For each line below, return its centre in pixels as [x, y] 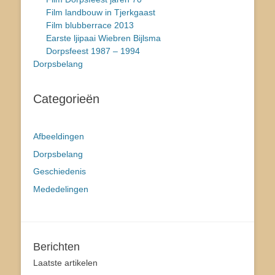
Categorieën [66, 99]
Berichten [56, 246]
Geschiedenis [60, 172]
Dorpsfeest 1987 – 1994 [93, 51]
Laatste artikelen [65, 262]
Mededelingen [61, 189]
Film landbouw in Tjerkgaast [101, 13]
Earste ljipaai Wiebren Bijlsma [103, 38]
